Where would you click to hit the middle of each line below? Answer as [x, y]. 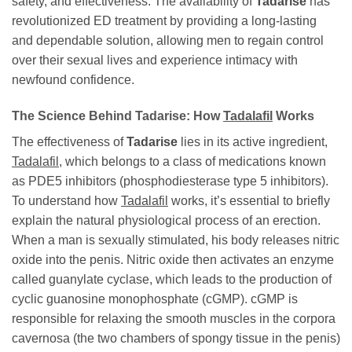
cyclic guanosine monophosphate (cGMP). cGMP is [155, 299]
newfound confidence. [73, 80]
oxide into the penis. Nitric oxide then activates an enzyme [173, 260]
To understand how [66, 201]
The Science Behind [73, 116]
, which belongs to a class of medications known [192, 162]
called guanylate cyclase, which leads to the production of [172, 280]
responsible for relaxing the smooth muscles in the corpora [174, 319]
